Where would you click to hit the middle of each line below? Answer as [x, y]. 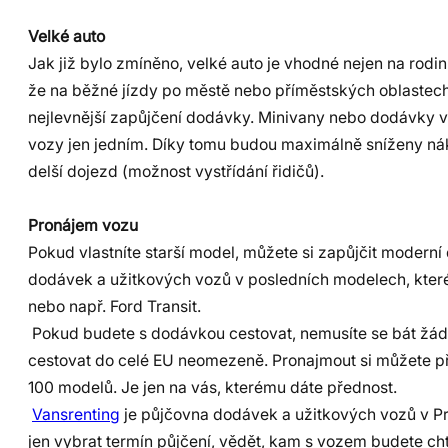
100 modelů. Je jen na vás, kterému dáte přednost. [212, 387]
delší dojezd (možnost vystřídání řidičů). [176, 171]
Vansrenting [76, 414]
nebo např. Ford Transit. [114, 306]
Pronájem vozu [83, 225]
